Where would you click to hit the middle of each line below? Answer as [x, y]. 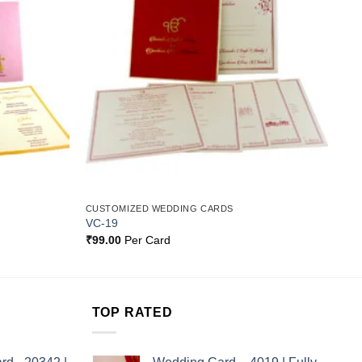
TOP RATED [132, 313]
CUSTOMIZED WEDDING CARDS [159, 208]
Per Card [145, 240]
